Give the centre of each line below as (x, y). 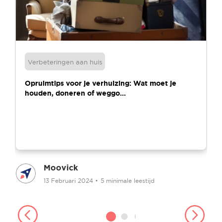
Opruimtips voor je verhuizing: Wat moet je (101, 83)
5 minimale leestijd (128, 181)
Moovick (61, 167)
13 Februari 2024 (69, 181)
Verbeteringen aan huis (65, 62)
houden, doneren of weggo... (75, 93)
